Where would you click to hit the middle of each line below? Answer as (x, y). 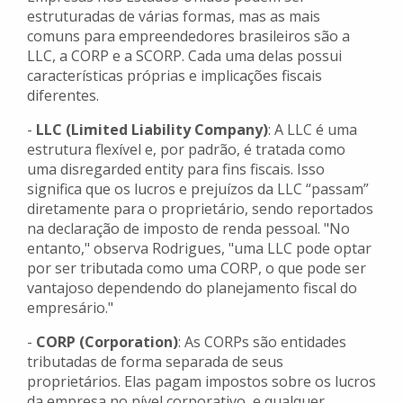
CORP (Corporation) (107, 342)
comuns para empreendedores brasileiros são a (188, 36)
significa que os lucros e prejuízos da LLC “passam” (198, 189)
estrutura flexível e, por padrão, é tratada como (186, 150)
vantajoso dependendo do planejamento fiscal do (192, 288)
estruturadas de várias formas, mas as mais (174, 17)
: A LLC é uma (313, 130)
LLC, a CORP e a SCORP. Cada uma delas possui (184, 56)
